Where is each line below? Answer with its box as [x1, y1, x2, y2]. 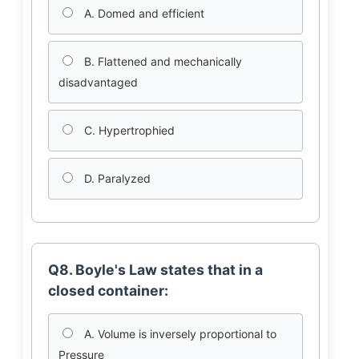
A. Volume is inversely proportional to [80, 327, 276, 341]
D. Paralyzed [80, 171, 151, 185]
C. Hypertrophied [80, 123, 175, 137]
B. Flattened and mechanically [80, 54, 242, 68]
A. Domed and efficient [80, 6, 204, 20]
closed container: [47, 282, 168, 299]
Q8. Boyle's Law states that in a [47, 261, 263, 278]
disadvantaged [58, 75, 138, 89]
